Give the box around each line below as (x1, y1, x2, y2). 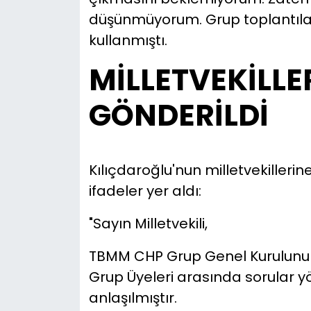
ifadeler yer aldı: (88, 181, 201, 201)
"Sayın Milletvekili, (88, 214, 208, 234)
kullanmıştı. (88, 30, 167, 50)
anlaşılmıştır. (88, 288, 177, 308)
